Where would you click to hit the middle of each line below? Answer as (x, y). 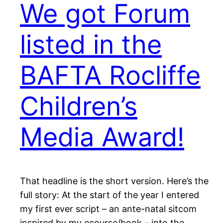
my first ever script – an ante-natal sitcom (108, 209)
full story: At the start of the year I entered (110, 195)
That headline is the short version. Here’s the (114, 181)
